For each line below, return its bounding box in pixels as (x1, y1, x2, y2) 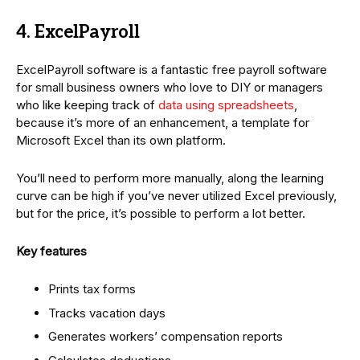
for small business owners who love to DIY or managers (16, 80, 323, 96)
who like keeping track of (16, 97, 158, 113)
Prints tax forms (48, 281, 136, 297)
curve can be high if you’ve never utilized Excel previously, (16, 188, 337, 204)
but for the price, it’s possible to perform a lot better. (16, 206, 305, 222)
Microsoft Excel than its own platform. (16, 133, 226, 149)
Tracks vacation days (48, 305, 166, 321)
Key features (16, 243, 87, 260)
